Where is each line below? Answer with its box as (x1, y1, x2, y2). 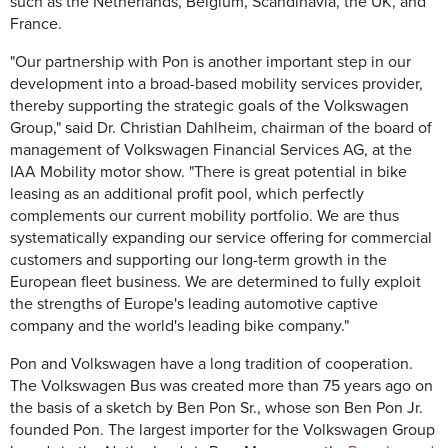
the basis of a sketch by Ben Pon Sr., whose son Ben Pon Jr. (10, 398, 423, 419)
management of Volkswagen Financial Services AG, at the (10, 140, 412, 161)
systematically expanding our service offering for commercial (10, 228, 432, 249)
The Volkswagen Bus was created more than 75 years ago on (10, 376, 433, 397)
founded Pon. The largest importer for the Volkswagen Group (10, 420, 435, 441)
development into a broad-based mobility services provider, (10, 74, 423, 95)
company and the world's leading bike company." (10, 316, 349, 337)
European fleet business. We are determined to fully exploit (10, 272, 421, 293)
